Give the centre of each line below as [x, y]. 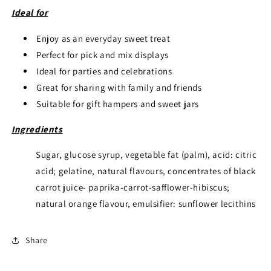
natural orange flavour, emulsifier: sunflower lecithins [146, 204]
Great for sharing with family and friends [119, 87]
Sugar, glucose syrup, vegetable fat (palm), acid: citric [146, 155]
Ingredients [37, 129]
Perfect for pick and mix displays [103, 55]
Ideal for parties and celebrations [104, 71]
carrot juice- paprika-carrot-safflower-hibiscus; [133, 187]
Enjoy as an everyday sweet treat [103, 38]
